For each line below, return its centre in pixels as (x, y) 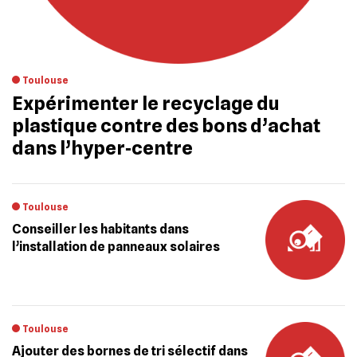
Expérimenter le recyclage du (146, 103)
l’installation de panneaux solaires (116, 247)
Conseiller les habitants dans (100, 229)
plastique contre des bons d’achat (166, 126)
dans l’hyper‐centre (102, 148)
